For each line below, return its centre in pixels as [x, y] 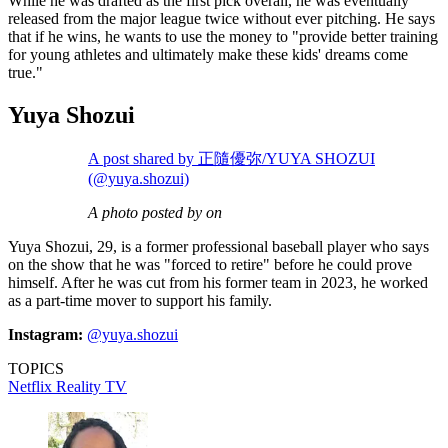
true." [25, 72]
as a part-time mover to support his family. [140, 300]
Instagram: [47, 334]
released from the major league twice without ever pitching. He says [221, 18]
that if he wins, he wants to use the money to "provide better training [223, 36]
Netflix [32, 386]
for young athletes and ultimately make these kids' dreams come [208, 54]
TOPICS [36, 368]
